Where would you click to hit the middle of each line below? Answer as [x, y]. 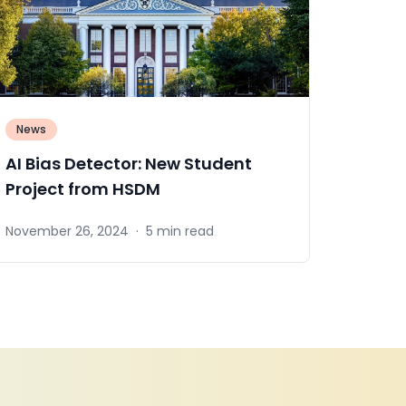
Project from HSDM [82, 188]
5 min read [179, 232]
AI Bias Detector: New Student [128, 163]
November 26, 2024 [67, 232]
